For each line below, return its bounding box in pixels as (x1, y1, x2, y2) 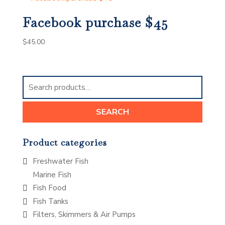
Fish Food (32, 183, 66, 193)
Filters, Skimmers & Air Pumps (32, 209, 136, 220)
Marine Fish (32, 169, 71, 180)
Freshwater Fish (32, 156, 88, 167)
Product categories (22, 137, 107, 149)
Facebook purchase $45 (22, 14, 168, 32)
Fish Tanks (32, 196, 68, 206)
